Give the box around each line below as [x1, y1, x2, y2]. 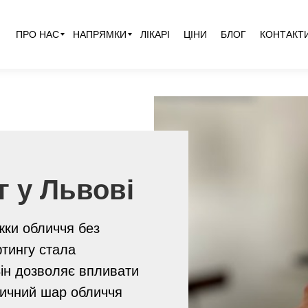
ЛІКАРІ [140, 29, 170, 40]
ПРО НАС [16, 29, 59, 40]
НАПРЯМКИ [73, 29, 126, 40]
